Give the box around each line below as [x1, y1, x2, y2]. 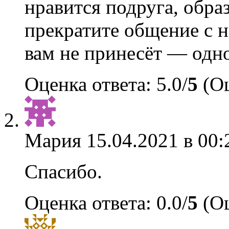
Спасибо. [25, 161, 102, 182]
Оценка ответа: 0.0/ [25, 192, 188, 214]
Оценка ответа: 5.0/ [25, 73, 188, 95]
